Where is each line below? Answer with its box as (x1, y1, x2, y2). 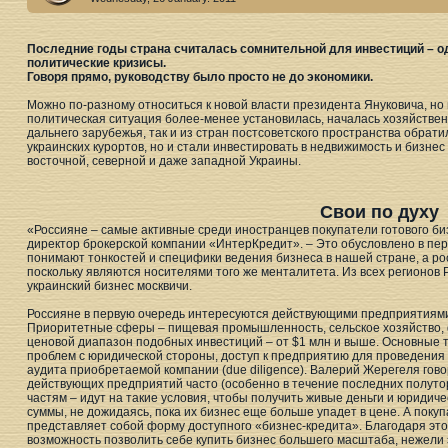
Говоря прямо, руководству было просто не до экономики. (27, 70, 373, 84)
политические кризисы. (27, 56, 169, 70)
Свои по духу (319, 202, 439, 222)
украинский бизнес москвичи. (27, 279, 195, 293)
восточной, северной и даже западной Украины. (27, 154, 301, 168)
